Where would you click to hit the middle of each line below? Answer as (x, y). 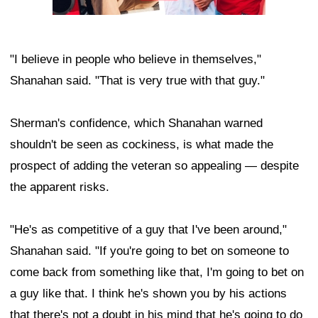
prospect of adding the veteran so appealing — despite (154, 166)
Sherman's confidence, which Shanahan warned (136, 124)
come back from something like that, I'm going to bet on (157, 273)
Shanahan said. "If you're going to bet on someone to (149, 251)
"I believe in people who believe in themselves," (136, 60)
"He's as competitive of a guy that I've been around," (148, 230)
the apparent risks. (60, 187)
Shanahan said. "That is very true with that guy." (137, 81)
